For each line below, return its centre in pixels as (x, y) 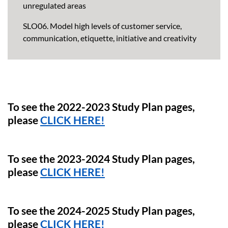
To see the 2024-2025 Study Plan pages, (101, 211)
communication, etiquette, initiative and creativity (110, 38)
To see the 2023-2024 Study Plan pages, (101, 159)
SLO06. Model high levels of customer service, (102, 26)
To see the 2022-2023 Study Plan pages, (101, 107)
